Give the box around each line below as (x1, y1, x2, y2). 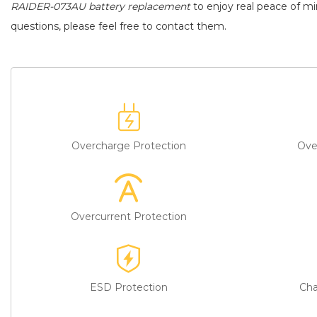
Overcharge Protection (71, 139, 186, 152)
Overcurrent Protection (71, 209, 187, 223)
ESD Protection (90, 280, 168, 294)
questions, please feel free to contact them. (11, 20, 226, 33)
